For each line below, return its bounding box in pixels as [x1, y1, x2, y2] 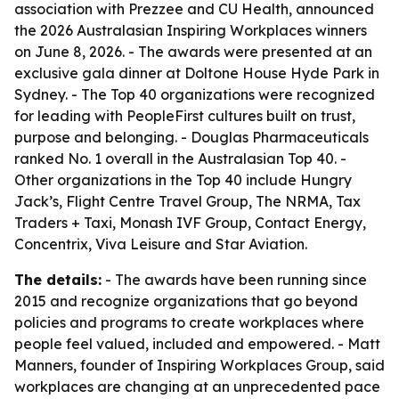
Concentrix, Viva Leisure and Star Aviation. [14, 235, 307, 253]
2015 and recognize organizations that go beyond [14, 292, 358, 310]
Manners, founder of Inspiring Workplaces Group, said [14, 356, 385, 374]
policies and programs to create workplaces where [14, 313, 364, 331]
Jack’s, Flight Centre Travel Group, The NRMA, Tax [14, 192, 361, 210]
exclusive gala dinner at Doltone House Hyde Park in [14, 64, 379, 82]
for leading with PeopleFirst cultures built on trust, [14, 107, 355, 125]
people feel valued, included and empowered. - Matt [14, 335, 380, 353]
